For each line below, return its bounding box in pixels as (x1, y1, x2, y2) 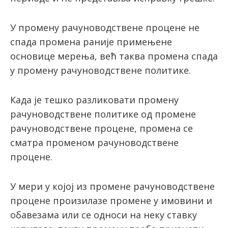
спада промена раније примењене (10, 36, 172, 48)
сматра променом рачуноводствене (10, 136, 179, 149)
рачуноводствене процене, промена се (10, 122, 193, 135)
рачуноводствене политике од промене (10, 108, 196, 121)
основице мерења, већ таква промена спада (10, 50, 218, 63)
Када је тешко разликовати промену (10, 94, 179, 106)
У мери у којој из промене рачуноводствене (10, 180, 215, 193)
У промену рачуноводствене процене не (10, 21, 199, 34)
